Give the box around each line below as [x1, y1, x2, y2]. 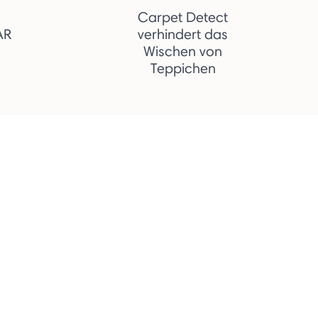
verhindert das [138, 25, 228, 43]
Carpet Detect [138, 8, 228, 26]
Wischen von [143, 42, 222, 60]
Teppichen [150, 59, 216, 77]
